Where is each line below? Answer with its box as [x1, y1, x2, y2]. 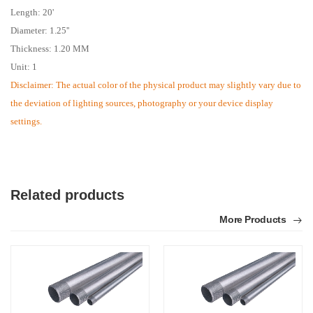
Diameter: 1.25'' [10, 24, 69, 36]
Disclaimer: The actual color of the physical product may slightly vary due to [10, 79, 301, 90]
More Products [219, 213, 289, 225]
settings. [10, 115, 42, 126]
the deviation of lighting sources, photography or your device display [10, 97, 273, 108]
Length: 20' [10, 6, 54, 17]
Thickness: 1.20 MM [10, 43, 89, 54]
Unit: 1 [10, 61, 37, 72]
